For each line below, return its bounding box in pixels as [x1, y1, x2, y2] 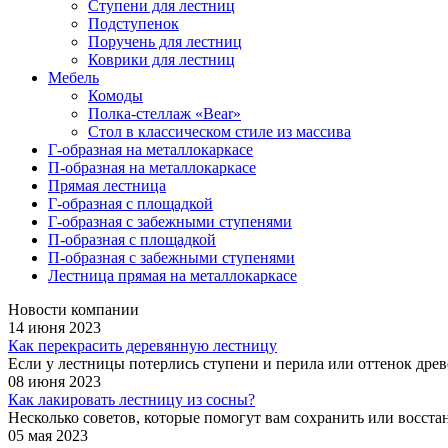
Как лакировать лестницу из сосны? [8, 390, 255, 408]
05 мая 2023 [8, 426, 88, 444]
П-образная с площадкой [48, 230, 216, 248]
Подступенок [88, 14, 179, 32]
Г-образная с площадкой [48, 194, 213, 212]
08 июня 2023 [8, 372, 101, 390]
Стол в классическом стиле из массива [88, 122, 351, 140]
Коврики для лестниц [88, 50, 235, 68]
